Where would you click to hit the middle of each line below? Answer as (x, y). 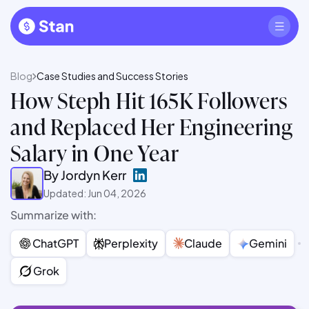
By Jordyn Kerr (85, 175)
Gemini (268, 243)
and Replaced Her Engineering (152, 126)
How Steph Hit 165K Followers (149, 100)
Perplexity (131, 243)
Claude (203, 243)
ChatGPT (56, 243)
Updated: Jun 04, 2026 (95, 193)
